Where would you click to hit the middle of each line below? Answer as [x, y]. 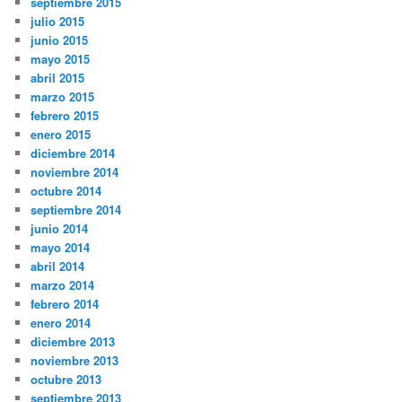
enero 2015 [61, 135]
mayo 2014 [61, 248]
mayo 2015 [61, 59]
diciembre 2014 [73, 153]
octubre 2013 [66, 380]
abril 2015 [58, 78]
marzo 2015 [63, 97]
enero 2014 [61, 323]
